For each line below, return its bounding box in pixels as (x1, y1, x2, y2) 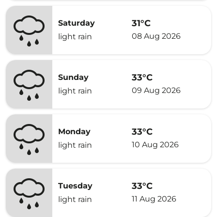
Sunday (58, 73, 89, 82)
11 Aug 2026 (132, 194, 176, 203)
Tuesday (58, 181, 93, 190)
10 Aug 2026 (132, 139, 179, 149)
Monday (58, 127, 91, 136)
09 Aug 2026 (132, 85, 181, 95)
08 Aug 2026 (132, 31, 181, 41)
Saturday (58, 18, 95, 28)
